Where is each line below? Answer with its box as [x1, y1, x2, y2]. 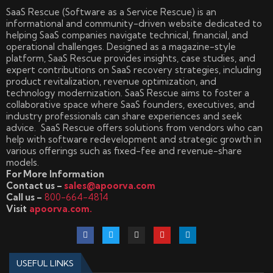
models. [6, 157, 39, 168]
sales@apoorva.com [64, 180, 155, 191]
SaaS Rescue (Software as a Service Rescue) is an [6, 6, 216, 18]
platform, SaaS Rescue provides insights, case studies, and [6, 52, 255, 64]
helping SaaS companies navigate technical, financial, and [6, 29, 248, 41]
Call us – [6, 191, 42, 203]
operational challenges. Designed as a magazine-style [6, 41, 236, 52]
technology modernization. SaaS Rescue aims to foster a [6, 87, 249, 99]
